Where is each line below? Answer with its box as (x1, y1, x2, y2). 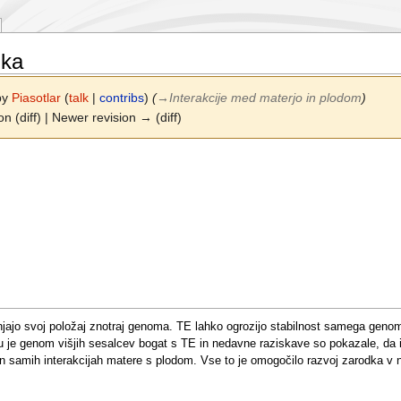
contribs (99, 90, 145, 106)
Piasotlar (12, 90, 62, 106)
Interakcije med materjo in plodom (169, 90, 363, 106)
